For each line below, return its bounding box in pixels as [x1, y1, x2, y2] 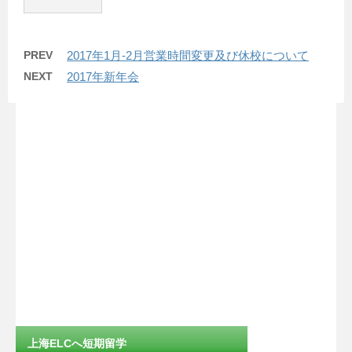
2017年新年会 [67, 70, 139, 84]
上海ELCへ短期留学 [27, 337, 126, 350]
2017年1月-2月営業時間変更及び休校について [67, 49, 309, 63]
